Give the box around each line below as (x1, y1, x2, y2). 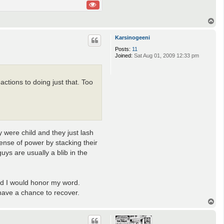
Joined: (115, 52, 132, 59)
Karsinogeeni (115, 34, 150, 41)
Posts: (115, 46, 130, 52)
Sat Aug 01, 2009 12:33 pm (132, 52, 199, 59)
